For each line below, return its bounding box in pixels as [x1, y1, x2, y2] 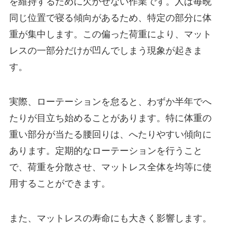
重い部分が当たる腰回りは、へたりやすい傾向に [9, 129, 212, 140]
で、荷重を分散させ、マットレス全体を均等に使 [9, 162, 212, 173]
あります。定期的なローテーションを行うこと [9, 146, 202, 156]
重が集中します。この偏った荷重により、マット [9, 29, 212, 40]
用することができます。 [9, 178, 110, 189]
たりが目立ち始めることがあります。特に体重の [9, 113, 212, 124]
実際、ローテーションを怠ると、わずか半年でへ [9, 97, 212, 107]
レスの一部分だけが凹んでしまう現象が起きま [9, 45, 202, 56]
